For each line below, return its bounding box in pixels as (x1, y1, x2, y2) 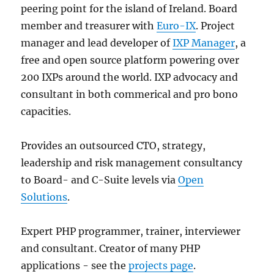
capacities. (21, 105, 72, 117)
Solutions (21, 191, 68, 203)
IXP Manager (172, 37, 235, 49)
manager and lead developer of (21, 37, 173, 49)
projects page (128, 259, 194, 272)
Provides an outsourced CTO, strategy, (21, 139, 206, 152)
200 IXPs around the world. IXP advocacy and (21, 71, 239, 83)
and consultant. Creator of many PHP (21, 242, 201, 254)
